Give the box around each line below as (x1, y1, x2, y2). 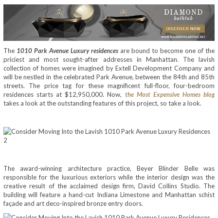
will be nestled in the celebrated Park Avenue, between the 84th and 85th (3, 73, 215, 81)
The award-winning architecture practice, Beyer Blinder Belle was (3, 164, 215, 173)
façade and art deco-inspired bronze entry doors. (3, 200, 143, 208)
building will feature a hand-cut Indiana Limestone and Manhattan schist (3, 191, 215, 199)
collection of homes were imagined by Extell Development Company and (3, 64, 215, 73)
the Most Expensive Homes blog (125, 91, 215, 99)
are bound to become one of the (118, 47, 215, 55)
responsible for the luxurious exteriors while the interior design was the (3, 173, 215, 182)
